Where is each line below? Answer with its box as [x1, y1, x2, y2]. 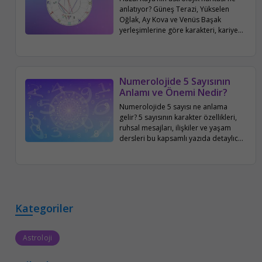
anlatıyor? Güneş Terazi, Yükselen [119, 4, 230, 14]
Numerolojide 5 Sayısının [119, 75, 231, 88]
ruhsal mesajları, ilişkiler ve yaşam [119, 122, 232, 133]
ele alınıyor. [119, 143, 158, 154]
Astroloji [23, 232, 53, 243]
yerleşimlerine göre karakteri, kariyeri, [119, 25, 245, 35]
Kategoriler [15, 201, 73, 215]
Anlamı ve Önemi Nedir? [119, 86, 228, 99]
